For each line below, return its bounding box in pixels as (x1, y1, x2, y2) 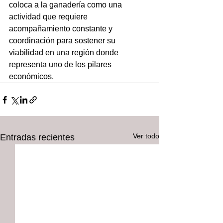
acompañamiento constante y (9, 24, 114, 33)
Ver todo (133, 132, 159, 140)
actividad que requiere (9, 12, 90, 21)
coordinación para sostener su (9, 36, 117, 45)
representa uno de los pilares (9, 60, 113, 69)
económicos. (9, 72, 54, 81)
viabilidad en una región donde (9, 48, 120, 57)
